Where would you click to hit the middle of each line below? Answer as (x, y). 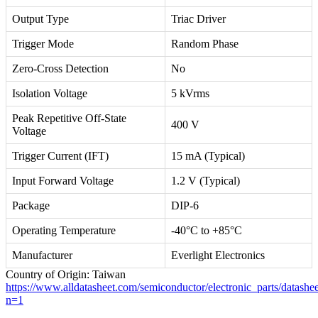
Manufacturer (42, 255)
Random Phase (205, 43)
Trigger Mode (43, 43)
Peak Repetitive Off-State (69, 118)
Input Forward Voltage (63, 180)
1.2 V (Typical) (205, 180)
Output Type (40, 18)
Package (31, 205)
